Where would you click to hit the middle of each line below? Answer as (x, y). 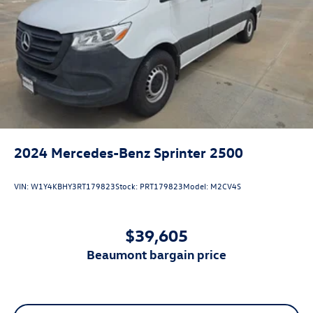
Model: (197, 186)
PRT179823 (161, 186)
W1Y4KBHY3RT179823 (73, 186)
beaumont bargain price (161, 254)
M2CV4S (226, 186)
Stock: (128, 186)
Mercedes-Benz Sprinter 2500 (147, 152)
